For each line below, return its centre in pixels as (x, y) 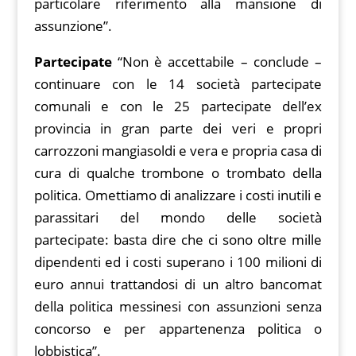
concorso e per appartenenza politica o (178, 329)
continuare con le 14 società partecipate (178, 84)
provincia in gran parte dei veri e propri (178, 129)
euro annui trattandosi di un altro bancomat (178, 284)
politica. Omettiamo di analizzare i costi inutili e (178, 195)
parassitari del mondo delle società (178, 218)
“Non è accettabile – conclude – (217, 62)
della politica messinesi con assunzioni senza (178, 307)
